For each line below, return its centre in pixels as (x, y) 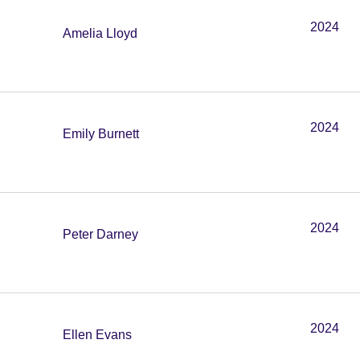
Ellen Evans (97, 335)
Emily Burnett (101, 134)
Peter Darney (100, 234)
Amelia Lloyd (100, 33)
